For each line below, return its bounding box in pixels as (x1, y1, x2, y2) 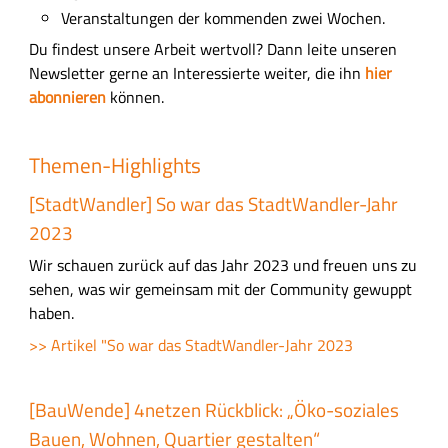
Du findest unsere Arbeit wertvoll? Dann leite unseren (28, 37, 397, 62)
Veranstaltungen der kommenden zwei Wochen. (60, 5, 385, 30)
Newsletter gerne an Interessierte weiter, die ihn (28, 61, 365, 86)
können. (105, 85, 164, 110)
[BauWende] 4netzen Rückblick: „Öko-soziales (28, 395, 399, 426)
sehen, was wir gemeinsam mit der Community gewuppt (28, 277, 412, 302)
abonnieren (28, 85, 106, 110)
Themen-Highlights (28, 148, 201, 181)
